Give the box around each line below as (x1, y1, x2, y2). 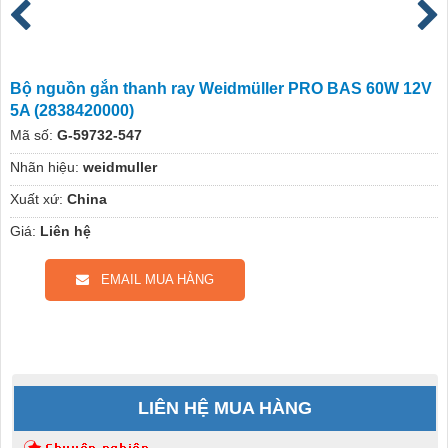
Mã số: (9, 126, 53, 143)
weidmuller (82, 158, 157, 175)
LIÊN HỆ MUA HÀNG (138, 397, 312, 418)
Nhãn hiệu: (9, 158, 79, 175)
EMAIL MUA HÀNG (88, 271, 214, 287)
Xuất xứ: (9, 190, 63, 207)
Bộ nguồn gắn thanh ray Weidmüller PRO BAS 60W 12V (9, 79, 432, 97)
